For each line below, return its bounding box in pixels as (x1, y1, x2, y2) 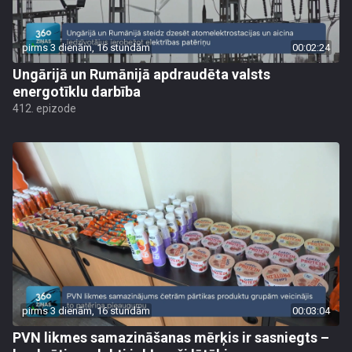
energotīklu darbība (13, 83, 141, 100)
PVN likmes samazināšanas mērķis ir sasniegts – (13, 329, 329, 346)
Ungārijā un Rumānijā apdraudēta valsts (13, 66, 270, 82)
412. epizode (13, 102, 76, 115)
